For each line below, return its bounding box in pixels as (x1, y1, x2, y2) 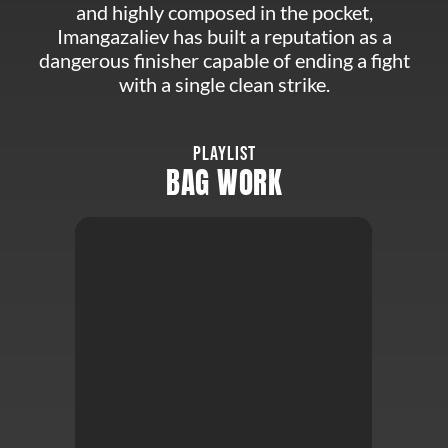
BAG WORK (166, 160, 282, 206)
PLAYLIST (192, 142, 256, 167)
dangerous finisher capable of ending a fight (38, 48, 410, 73)
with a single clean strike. (118, 72, 330, 97)
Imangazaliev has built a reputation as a (56, 24, 392, 49)
